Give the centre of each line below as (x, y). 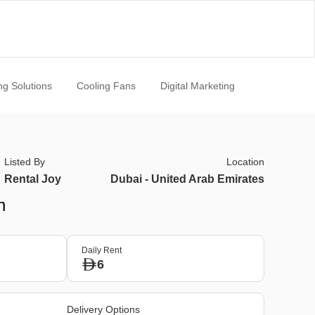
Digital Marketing (197, 86)
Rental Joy (33, 179)
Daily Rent (101, 250)
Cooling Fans (106, 86)
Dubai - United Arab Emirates (187, 179)
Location (245, 162)
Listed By (25, 162)
